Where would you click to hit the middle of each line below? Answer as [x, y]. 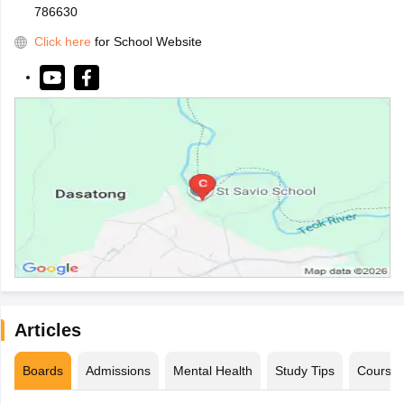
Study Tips [304, 371]
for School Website [148, 42]
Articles [47, 331]
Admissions [118, 371]
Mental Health [212, 371]
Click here [62, 42]
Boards [42, 371]
